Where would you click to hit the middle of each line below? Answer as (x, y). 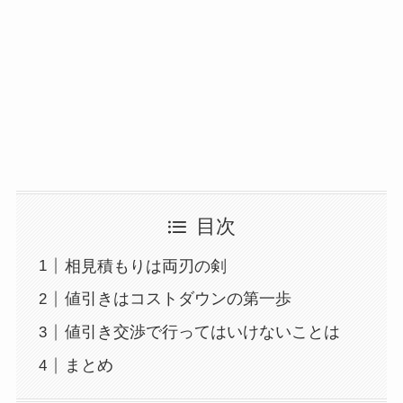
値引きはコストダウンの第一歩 (178, 299)
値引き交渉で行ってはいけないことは (202, 332)
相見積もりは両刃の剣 (145, 266)
